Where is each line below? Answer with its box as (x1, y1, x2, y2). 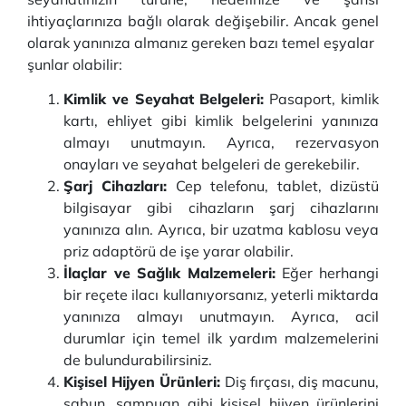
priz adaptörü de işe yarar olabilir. (63, 242, 294, 260)
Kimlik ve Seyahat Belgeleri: (63, 90, 265, 108)
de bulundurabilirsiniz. (63, 351, 212, 369)
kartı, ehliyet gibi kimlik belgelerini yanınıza (63, 111, 379, 130)
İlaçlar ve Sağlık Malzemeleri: (63, 264, 283, 282)
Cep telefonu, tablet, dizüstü (167, 177, 380, 195)
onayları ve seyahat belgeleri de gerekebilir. (63, 155, 360, 173)
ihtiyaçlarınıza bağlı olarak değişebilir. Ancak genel (27, 12, 379, 30)
